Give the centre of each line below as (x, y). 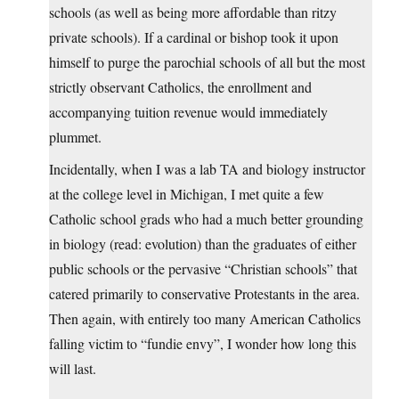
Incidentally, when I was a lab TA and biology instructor (207, 169)
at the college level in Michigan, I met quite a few (187, 194)
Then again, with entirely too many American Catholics (205, 319)
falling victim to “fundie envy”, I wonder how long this (203, 344)
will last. (73, 369)
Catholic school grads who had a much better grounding (206, 219)
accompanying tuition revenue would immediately (188, 112)
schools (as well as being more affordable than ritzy (193, 12)
